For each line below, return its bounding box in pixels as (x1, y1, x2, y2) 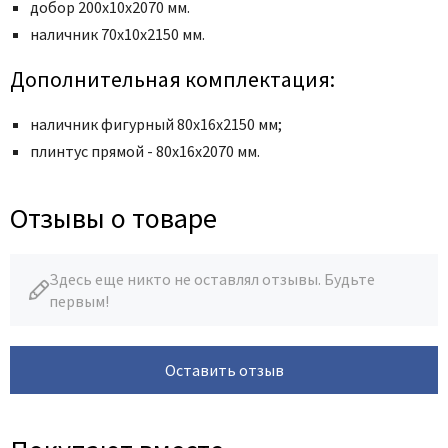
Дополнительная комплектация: (10, 64, 335, 93)
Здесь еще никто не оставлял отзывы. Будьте (49, 268, 375, 289)
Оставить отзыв (164, 359, 284, 380)
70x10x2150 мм (101, 23, 202, 44)
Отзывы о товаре (10, 199, 217, 236)
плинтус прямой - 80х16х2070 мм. (30, 140, 260, 161)
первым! (49, 290, 109, 311)
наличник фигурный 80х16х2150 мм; (30, 113, 282, 134)
